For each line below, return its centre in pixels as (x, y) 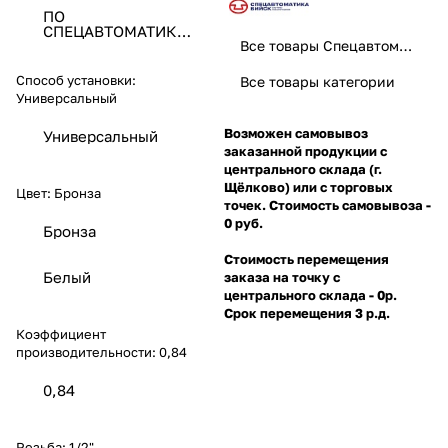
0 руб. (245, 223)
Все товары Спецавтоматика (405, 46)
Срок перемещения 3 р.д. (307, 313)
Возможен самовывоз (296, 133)
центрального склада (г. (303, 169)
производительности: (87, 351)
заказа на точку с (282, 277)
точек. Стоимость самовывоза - (327, 205)
